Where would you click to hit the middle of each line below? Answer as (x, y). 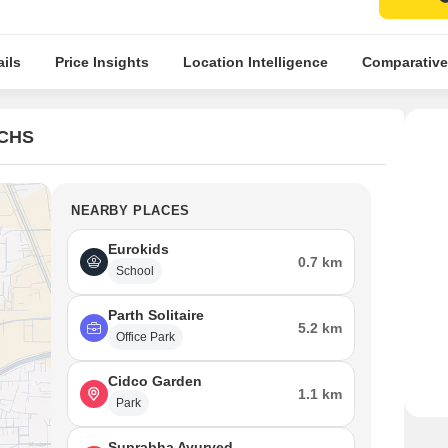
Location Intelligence (255, 62)
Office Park (145, 337)
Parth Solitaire (156, 315)
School (135, 271)
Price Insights (101, 62)
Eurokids (138, 249)
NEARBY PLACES (130, 210)
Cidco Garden (155, 381)
